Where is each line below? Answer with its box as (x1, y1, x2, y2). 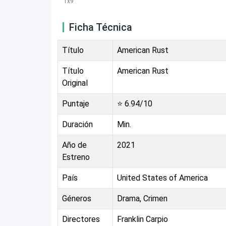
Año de (62, 140, 87, 150)
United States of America (117, 173, 208, 183)
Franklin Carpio (117, 214, 168, 224)
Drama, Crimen (117, 193, 167, 203)
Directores (62, 214, 100, 224)
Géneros (62, 193, 91, 203)
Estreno (62, 152, 90, 162)
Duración (62, 119, 93, 129)
